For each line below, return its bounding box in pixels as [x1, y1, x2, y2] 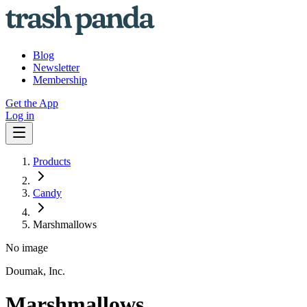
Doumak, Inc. [5, 265, 65, 277]
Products [33, 156, 71, 167]
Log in [5, 110, 34, 121]
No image [5, 242, 48, 254]
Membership [33, 74, 87, 86]
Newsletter [33, 62, 79, 73]
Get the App [5, 97, 58, 109]
